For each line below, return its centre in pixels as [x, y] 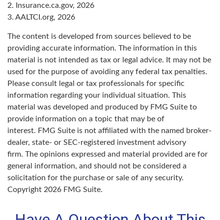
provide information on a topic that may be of [86, 119]
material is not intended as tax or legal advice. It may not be [109, 60]
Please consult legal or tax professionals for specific [96, 83]
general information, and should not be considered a [97, 166]
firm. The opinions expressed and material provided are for [108, 154]
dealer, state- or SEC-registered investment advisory [97, 142]
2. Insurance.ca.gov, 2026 [51, 5]
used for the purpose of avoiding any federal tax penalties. [107, 71]
